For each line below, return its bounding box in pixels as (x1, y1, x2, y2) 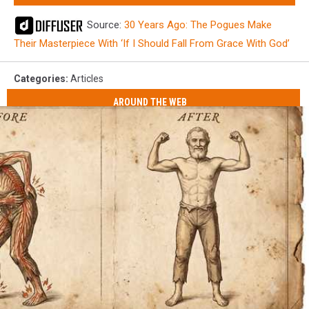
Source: (84, 18, 124, 31)
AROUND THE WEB (113, 97, 188, 108)
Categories (14, 72, 66, 84)
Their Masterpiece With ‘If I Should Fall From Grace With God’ (14, 37, 290, 50)
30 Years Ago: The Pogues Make (124, 18, 272, 31)
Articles (70, 72, 103, 84)
